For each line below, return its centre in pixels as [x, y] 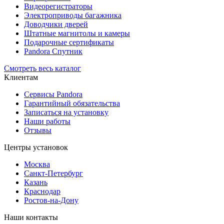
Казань [36, 182]
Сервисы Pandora [53, 94]
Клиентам [21, 77]
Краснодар [42, 191]
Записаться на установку [66, 112]
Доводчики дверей [56, 24]
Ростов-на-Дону [51, 200]
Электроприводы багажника [73, 15]
